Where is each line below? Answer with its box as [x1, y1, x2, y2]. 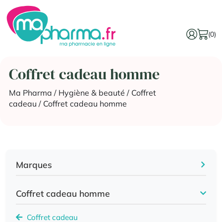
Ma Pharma [8, 87, 52, 98]
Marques [16, 159, 52, 170]
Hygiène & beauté [58, 87, 125, 98]
